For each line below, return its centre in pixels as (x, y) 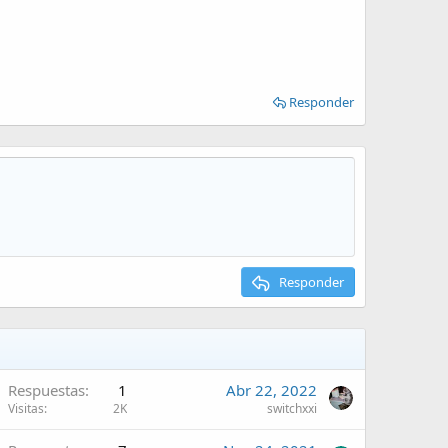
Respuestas (46, 390)
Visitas (26, 408)
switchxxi (292, 408)
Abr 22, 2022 (271, 390)
